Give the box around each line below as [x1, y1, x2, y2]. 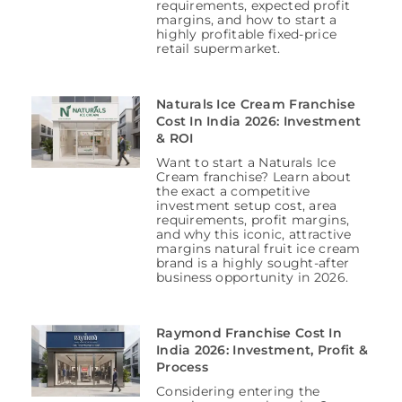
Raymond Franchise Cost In [155, 325, 342, 342]
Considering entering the [155, 383, 320, 400]
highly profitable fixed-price [155, 26, 337, 43]
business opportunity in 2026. [155, 269, 349, 286]
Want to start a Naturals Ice [155, 154, 336, 171]
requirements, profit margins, [155, 212, 350, 229]
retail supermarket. [155, 40, 281, 57]
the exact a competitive [155, 183, 310, 200]
